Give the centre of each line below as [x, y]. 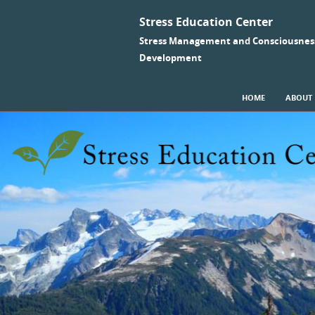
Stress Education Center [206, 22]
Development [171, 58]
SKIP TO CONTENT [175, 93]
